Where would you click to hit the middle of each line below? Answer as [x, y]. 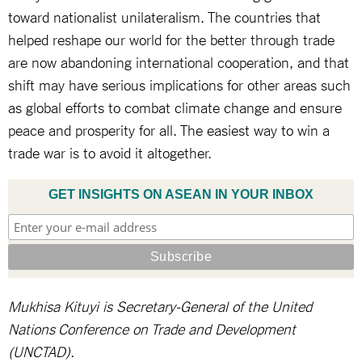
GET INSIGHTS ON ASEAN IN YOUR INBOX [181, 194]
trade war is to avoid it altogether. [110, 152]
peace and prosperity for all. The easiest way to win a [169, 129]
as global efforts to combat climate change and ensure [175, 106]
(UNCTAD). [41, 350]
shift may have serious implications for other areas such [179, 84]
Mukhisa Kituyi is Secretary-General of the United [160, 305]
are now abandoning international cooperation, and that [179, 61]
